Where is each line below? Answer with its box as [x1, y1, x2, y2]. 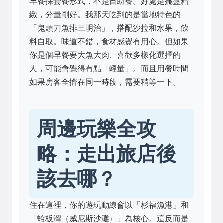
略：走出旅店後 [37, 139, 176, 167]
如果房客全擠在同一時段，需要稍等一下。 [29, 77, 181, 86]
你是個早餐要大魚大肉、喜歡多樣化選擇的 [29, 50, 181, 59]
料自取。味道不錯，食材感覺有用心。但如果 [29, 37, 189, 46]
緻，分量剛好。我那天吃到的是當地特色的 [29, 10, 181, 19]
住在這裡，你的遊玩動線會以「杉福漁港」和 [29, 200, 189, 209]
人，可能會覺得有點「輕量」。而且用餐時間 [29, 64, 189, 73]
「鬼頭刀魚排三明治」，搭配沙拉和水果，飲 [29, 23, 189, 32]
